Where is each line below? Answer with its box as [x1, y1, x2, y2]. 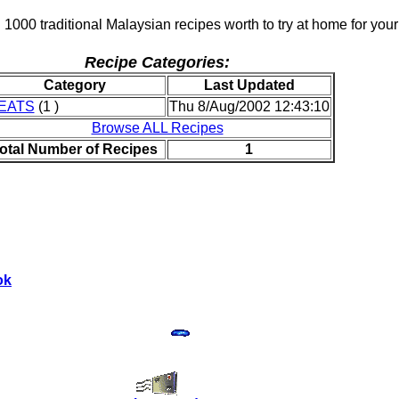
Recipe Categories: [85, 53, 230, 71]
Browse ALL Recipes [91, 120, 224, 135]
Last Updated [203, 77, 295, 93]
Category [43, 77, 106, 93]
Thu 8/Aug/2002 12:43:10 [168, 99, 330, 114]
